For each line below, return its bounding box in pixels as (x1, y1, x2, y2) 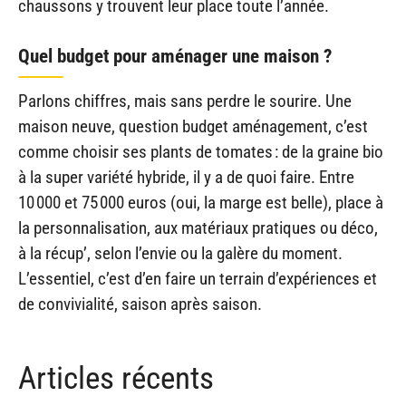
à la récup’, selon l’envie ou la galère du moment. (18, 242, 343, 264)
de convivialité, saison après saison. (18, 293, 262, 314)
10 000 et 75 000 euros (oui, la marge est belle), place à (18, 191, 383, 213)
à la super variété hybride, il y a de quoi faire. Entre (18, 166, 354, 188)
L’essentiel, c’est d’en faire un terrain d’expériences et (18, 267, 377, 289)
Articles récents (18, 360, 214, 398)
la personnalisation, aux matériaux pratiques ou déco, (18, 217, 378, 238)
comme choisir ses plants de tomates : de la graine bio (18, 140, 383, 162)
